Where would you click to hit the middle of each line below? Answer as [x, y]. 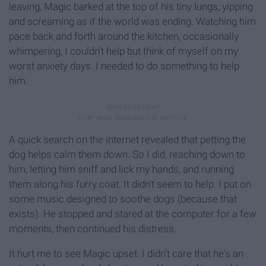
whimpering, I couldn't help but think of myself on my [123, 51]
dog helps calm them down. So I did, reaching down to [127, 155]
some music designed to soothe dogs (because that [123, 199]
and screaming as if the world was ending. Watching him [132, 22]
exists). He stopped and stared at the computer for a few [133, 214]
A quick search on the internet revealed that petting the [127, 140]
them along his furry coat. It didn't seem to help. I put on [130, 184]
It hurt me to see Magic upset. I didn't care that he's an [126, 254]
